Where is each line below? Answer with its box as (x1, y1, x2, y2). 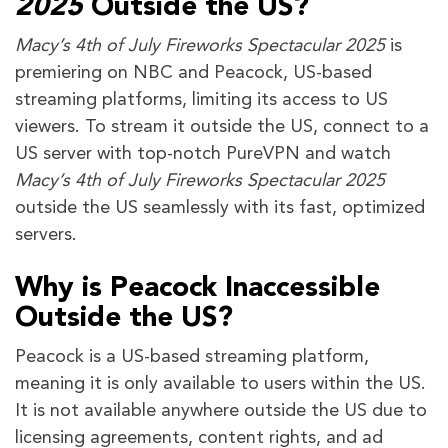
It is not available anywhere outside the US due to (15, 402, 427, 421)
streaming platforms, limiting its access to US (15, 91, 388, 110)
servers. (15, 226, 82, 245)
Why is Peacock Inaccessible (15, 275, 380, 304)
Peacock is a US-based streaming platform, (15, 348, 369, 367)
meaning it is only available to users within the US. (15, 375, 426, 394)
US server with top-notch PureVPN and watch (15, 145, 391, 164)
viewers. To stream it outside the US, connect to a (15, 118, 429, 137)
